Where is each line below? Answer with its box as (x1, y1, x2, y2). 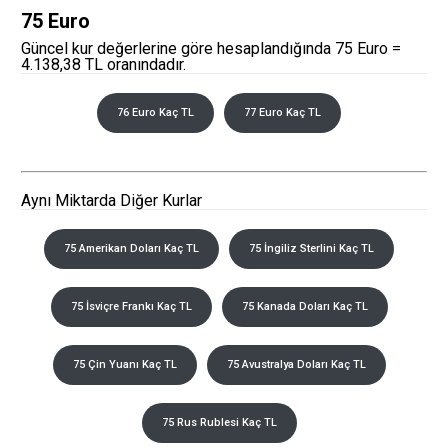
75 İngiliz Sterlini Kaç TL (249, 242, 374, 255)
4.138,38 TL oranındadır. (21, 55, 186, 74)
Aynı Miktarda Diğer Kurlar (21, 191, 202, 210)
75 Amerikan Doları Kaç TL (64, 242, 199, 255)
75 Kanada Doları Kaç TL (241, 300, 368, 313)
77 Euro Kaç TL (244, 106, 321, 119)
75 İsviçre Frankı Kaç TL (70, 300, 192, 313)
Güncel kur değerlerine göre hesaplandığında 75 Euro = (21, 39, 401, 58)
